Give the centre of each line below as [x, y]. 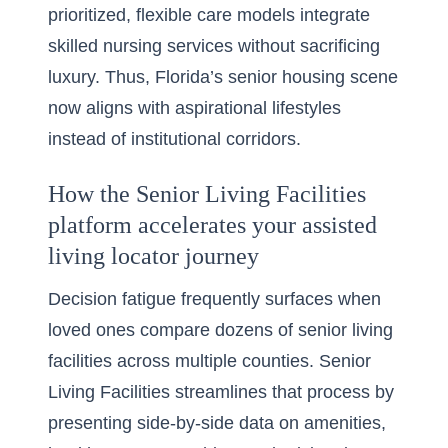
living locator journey [153, 256]
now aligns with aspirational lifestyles [194, 108]
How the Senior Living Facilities [207, 194]
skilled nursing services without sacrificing [214, 46]
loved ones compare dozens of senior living [220, 330]
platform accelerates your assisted [212, 225]
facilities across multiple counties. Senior [209, 361]
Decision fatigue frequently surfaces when [214, 299]
